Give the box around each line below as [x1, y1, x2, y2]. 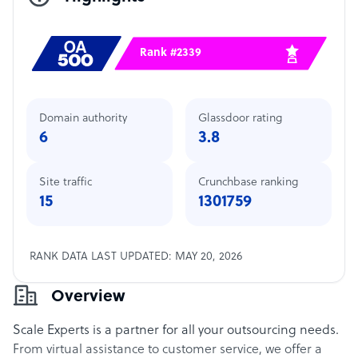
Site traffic [39, 177, 92, 189]
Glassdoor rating [198, 113, 282, 125]
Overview [51, 288, 125, 306]
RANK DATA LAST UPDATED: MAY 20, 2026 [30, 251, 242, 263]
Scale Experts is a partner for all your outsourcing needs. [13, 324, 339, 338]
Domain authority [39, 113, 127, 125]
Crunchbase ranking [198, 177, 298, 189]
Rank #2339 [139, 47, 201, 59]
